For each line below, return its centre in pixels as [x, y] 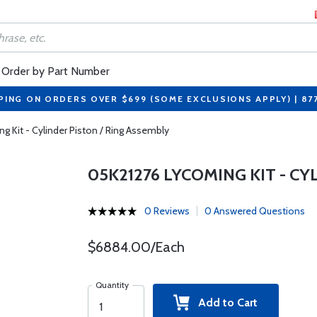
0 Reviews [167, 211]
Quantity [112, 285]
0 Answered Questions [254, 211]
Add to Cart [224, 302]
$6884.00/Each [136, 247]
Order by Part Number [56, 71]
